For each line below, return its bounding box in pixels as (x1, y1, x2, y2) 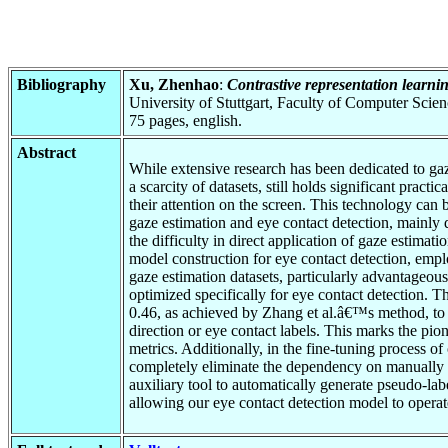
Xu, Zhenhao (129, 75, 219, 93)
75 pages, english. (129, 111, 242, 129)
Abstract (17, 143, 76, 161)
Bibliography (17, 75, 106, 93)
